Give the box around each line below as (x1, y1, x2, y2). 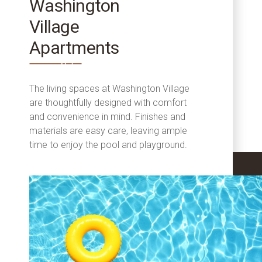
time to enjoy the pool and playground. (29, 139, 187, 151)
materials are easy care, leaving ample (29, 125, 187, 137)
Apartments (29, 37, 119, 58)
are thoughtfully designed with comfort (29, 97, 187, 109)
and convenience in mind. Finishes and (29, 111, 185, 123)
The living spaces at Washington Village (29, 83, 189, 95)
